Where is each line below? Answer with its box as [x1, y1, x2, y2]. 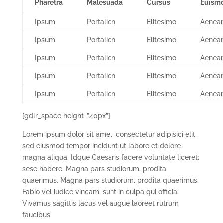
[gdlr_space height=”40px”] [22, 112, 110, 120]
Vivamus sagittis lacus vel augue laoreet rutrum [22, 199, 179, 208]
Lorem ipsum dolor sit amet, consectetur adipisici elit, [22, 130, 197, 139]
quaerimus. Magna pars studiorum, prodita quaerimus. [22, 176, 199, 185]
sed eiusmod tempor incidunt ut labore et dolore [22, 142, 181, 150]
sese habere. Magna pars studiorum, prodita [22, 165, 166, 173]
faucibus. [22, 211, 52, 219]
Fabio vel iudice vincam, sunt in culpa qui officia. [22, 188, 179, 196]
